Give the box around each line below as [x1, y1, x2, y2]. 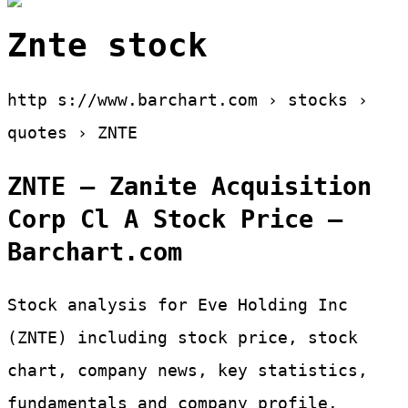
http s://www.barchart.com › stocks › [7, 90, 368, 110]
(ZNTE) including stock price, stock [7, 328, 358, 348]
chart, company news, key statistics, [7, 361, 368, 381]
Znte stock [7, 26, 208, 65]
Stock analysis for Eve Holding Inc [7, 295, 348, 315]
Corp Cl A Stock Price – [7, 204, 342, 233]
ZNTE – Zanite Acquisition [7, 171, 372, 200]
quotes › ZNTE [7, 123, 138, 143]
